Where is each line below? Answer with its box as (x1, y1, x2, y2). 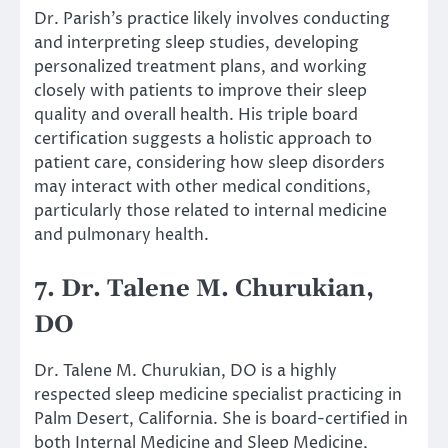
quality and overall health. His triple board (34, 103, 358, 126)
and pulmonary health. (34, 223, 209, 246)
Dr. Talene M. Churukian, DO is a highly (34, 360, 337, 383)
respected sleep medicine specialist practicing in (34, 384, 402, 407)
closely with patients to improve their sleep (34, 79, 367, 102)
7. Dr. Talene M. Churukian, (34, 273, 374, 304)
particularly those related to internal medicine (34, 199, 387, 222)
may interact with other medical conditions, (34, 175, 371, 198)
